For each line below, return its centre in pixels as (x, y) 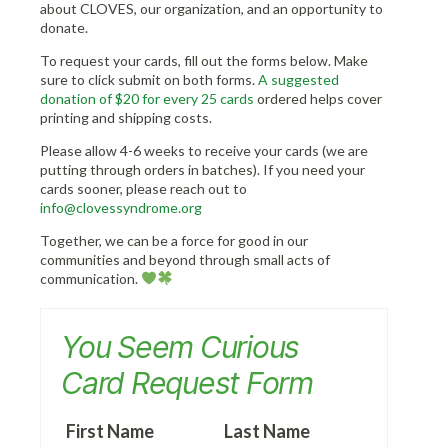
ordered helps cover (318, 98)
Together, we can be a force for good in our (174, 240)
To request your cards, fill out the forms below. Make (204, 60)
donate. (64, 27)
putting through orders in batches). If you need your (202, 169)
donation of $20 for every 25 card (143, 98)
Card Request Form (187, 383)
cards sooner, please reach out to (143, 188)
